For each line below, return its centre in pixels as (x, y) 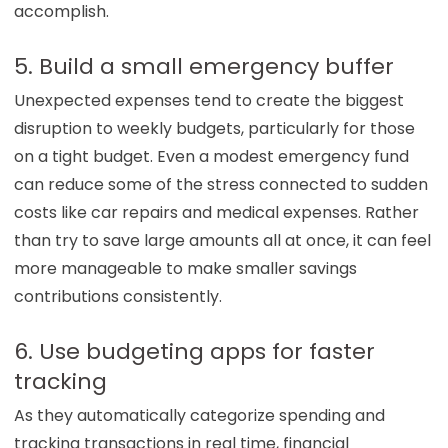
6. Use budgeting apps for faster (194, 351)
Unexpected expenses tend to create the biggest (208, 100)
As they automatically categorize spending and (199, 415)
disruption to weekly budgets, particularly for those (214, 128)
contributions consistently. (117, 296)
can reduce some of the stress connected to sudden (220, 184)
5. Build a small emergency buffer (203, 66)
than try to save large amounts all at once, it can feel (222, 240)
